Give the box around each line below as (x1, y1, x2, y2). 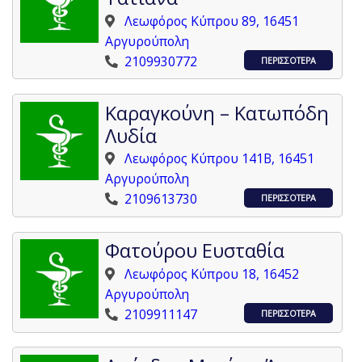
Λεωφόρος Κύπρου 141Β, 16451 (124, 149, 315, 168)
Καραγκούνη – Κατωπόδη (105, 99, 330, 126)
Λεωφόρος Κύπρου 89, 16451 (124, 11, 300, 30)
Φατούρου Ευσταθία (105, 238, 285, 264)
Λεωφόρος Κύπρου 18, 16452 (124, 264, 300, 283)
